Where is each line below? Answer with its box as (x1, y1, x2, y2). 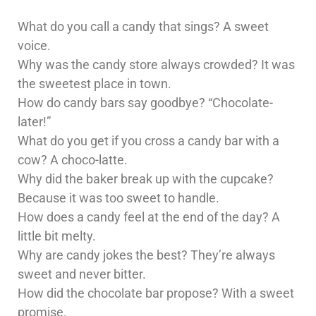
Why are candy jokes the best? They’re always (18, 248, 275, 263)
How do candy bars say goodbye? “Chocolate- (18, 95, 273, 111)
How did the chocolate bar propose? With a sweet (18, 286, 294, 301)
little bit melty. (18, 229, 96, 244)
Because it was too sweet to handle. (18, 190, 219, 206)
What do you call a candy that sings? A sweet (18, 19, 269, 35)
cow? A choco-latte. (18, 152, 128, 168)
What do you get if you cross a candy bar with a (18, 133, 279, 149)
